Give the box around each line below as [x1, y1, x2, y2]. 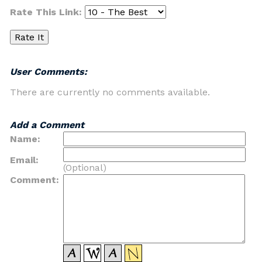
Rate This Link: [10, 6, 85, 18]
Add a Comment [10, 119, 84, 130]
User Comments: [10, 66, 87, 77]
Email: [10, 154, 39, 166]
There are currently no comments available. [10, 87, 210, 98]
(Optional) [63, 162, 106, 173]
